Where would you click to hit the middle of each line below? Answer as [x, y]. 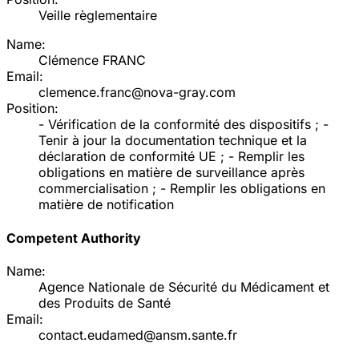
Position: [32, 109]
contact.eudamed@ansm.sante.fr [138, 335]
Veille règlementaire [98, 16]
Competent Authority [74, 238]
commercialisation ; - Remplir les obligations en [182, 189]
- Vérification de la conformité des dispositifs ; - [184, 125]
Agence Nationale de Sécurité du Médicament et [184, 286]
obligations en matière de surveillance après [171, 173]
